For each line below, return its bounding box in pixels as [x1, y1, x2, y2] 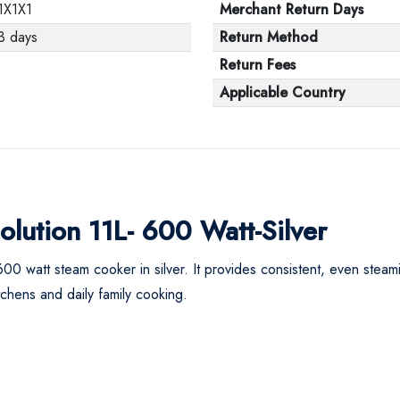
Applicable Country [220, 81, 346, 103]
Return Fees [220, 54, 296, 75]
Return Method [220, 26, 318, 47]
